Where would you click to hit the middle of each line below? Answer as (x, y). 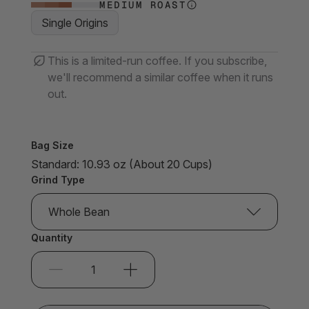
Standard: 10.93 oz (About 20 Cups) (122, 164)
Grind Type (58, 180)
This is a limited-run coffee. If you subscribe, (157, 61)
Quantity (52, 238)
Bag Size (52, 145)
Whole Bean (79, 212)
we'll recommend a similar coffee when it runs (160, 77)
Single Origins (75, 23)
